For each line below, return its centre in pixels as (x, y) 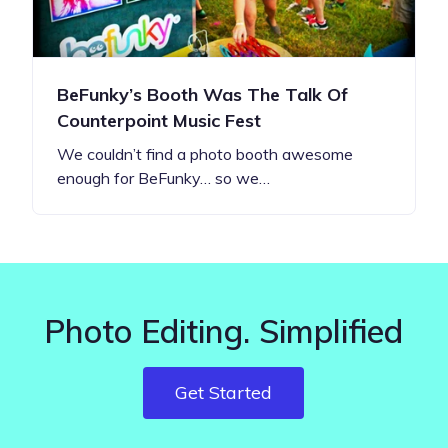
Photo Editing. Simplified (224, 330)
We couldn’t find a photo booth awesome (205, 153)
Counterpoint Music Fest (159, 120)
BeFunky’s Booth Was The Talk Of (202, 94)
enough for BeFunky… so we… (163, 177)
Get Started (224, 392)
